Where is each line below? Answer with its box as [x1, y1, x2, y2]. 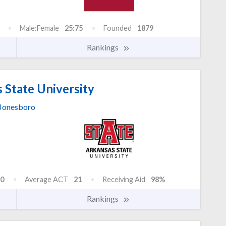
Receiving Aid [102, 175, 145, 184]
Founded [103, 24, 132, 33]
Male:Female [20, 24, 59, 33]
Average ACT [25, 175, 68, 184]
